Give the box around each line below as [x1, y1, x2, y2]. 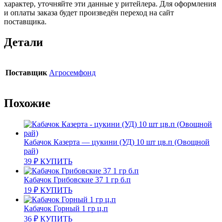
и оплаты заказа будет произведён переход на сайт [4, 8, 174, 17]
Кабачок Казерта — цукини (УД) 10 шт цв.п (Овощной [24, 138, 210, 147]
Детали [4, 36, 43, 49]
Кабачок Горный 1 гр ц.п [24, 204, 108, 213]
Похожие [4, 97, 51, 110]
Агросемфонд [49, 68, 96, 77]
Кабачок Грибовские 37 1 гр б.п [24, 175, 131, 184]
